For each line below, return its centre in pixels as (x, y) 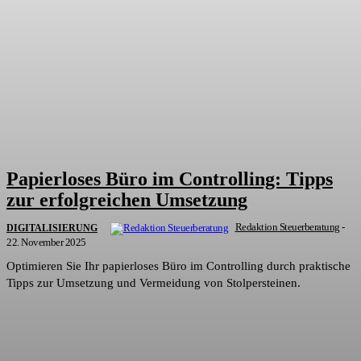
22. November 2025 (46, 243)
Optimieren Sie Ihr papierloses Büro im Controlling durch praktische (178, 266)
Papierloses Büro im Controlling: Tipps (170, 179)
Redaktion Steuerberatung (287, 227)
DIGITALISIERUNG (52, 228)
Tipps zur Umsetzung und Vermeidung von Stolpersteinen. (154, 283)
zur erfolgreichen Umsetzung (127, 200)
